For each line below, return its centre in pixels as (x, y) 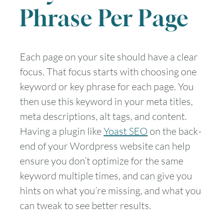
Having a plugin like (62, 131)
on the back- (175, 131)
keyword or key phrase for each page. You (107, 87)
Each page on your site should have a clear (109, 57)
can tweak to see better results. (85, 206)
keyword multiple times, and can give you (106, 176)
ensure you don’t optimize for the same (102, 161)
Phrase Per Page (104, 18)
